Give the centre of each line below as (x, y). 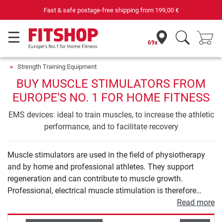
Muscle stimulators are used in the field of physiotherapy (106, 155)
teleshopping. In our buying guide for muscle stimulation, (107, 214)
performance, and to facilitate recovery (111, 127)
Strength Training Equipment (57, 67)
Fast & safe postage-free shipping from (91, 10)
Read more (196, 202)
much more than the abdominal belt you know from (97, 202)
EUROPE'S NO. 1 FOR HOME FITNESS (111, 98)
